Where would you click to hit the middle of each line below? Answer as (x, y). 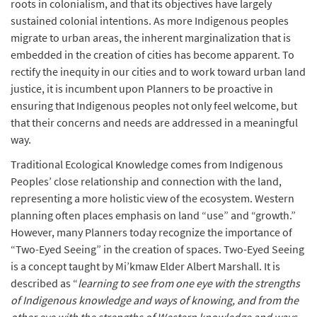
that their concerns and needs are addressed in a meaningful (154, 122)
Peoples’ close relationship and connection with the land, (146, 181)
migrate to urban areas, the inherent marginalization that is (151, 38)
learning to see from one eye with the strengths (189, 283)
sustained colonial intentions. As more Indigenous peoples (150, 21)
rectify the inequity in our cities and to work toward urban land (158, 71)
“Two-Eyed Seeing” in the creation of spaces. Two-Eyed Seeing (157, 249)
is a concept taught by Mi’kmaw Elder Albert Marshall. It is (145, 266)
